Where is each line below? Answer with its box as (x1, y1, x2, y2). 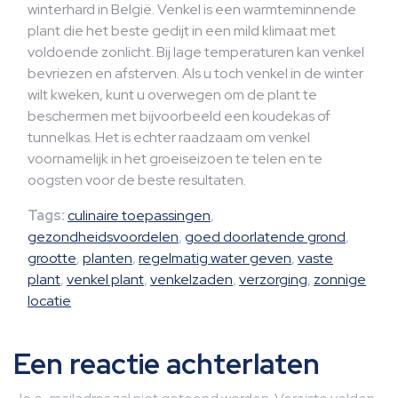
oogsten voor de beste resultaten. (28, 171, 246, 189)
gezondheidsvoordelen (28, 227, 179, 246)
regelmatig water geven (139, 249, 291, 267)
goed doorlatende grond (185, 227, 346, 246)
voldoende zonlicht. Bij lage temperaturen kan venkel (28, 43, 364, 61)
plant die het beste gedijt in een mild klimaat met (28, 21, 336, 40)
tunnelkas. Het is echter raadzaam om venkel (28, 128, 310, 147)
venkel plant (67, 270, 144, 289)
